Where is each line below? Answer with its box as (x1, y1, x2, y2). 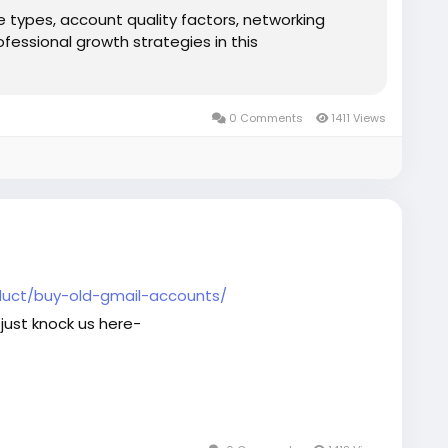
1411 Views (328, 110, 386, 126)
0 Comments (226, 110, 306, 126)
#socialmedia (185, 418, 289, 439)
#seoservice (87, 418, 181, 439)
